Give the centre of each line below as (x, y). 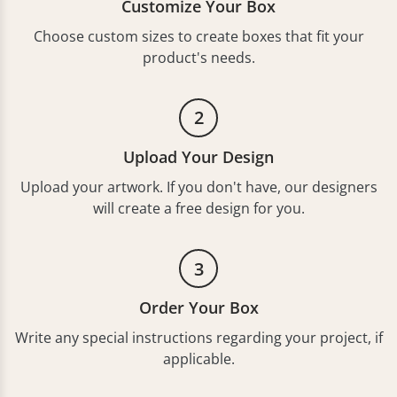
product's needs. (198, 57)
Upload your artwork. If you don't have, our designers (198, 187)
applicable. (198, 359)
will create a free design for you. (198, 208)
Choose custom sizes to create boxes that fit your (198, 36)
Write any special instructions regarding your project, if (198, 338)
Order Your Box (198, 308)
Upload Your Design (198, 156)
